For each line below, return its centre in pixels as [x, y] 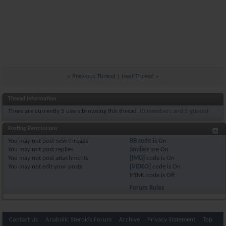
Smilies [139, 149]
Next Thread [138, 76]
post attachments [65, 158]
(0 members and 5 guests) [174, 111]
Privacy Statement [171, 219]
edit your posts [62, 166]
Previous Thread [94, 76]
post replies [57, 149]
